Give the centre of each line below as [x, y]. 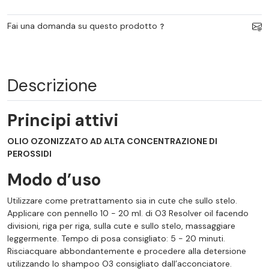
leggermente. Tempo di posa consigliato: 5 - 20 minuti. [116, 238]
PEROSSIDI [29, 153]
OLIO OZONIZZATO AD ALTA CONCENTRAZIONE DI [112, 141]
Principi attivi [63, 120]
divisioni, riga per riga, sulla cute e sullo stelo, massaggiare [121, 225]
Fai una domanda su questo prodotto [82, 26]
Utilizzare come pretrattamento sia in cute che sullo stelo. [122, 200]
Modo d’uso [54, 180]
